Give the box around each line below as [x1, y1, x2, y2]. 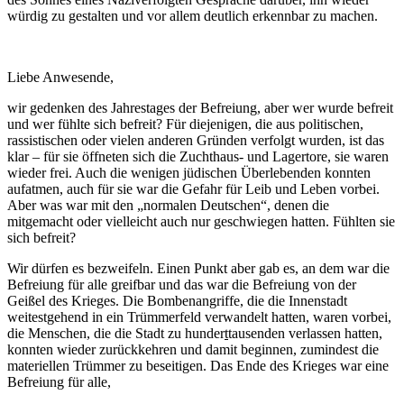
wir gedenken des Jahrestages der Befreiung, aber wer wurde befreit [7, 99, 393, 115]
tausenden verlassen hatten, [228, 325, 382, 341]
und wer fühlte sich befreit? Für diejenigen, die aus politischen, [7, 115, 363, 132]
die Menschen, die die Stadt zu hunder [7, 325, 225, 341]
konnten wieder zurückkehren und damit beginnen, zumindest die [7, 341, 379, 357]
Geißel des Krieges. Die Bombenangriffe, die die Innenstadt [7, 292, 347, 308]
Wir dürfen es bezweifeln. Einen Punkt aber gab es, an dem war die [7, 260, 390, 276]
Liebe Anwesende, [7, 69, 114, 85]
